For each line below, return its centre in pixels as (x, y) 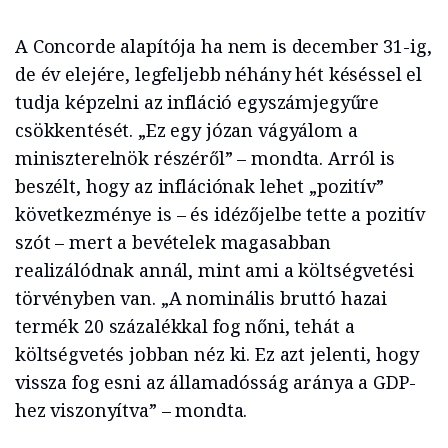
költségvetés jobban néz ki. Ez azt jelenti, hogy (217, 354)
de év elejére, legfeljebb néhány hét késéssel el (219, 74)
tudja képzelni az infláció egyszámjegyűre (197, 102)
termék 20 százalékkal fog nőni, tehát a (185, 326)
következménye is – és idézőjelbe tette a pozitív (220, 214)
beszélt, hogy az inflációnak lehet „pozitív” (199, 186)
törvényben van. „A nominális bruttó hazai (201, 298)
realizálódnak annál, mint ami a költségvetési (214, 270)
